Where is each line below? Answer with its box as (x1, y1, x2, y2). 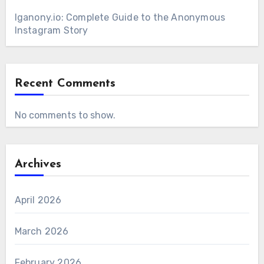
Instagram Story (14, 25, 88, 37)
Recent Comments (14, 78, 115, 90)
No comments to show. (14, 110, 115, 121)
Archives (14, 159, 61, 171)
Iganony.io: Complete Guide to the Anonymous (14, 12, 226, 24)
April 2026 (14, 194, 62, 206)
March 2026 (14, 226, 69, 237)
